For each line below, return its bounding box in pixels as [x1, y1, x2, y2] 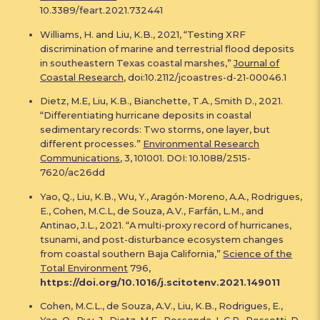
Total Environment [40, 261, 129, 274]
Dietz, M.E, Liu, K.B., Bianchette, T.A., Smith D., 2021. [40, 95, 284, 107]
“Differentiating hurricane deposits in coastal [40, 109, 252, 121]
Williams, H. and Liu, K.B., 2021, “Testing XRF [40, 28, 246, 40]
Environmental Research [143, 138, 260, 150]
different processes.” [40, 138, 144, 150]
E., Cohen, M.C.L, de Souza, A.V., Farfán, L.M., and [40, 204, 264, 216]
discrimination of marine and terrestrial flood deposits [40, 42, 295, 54]
